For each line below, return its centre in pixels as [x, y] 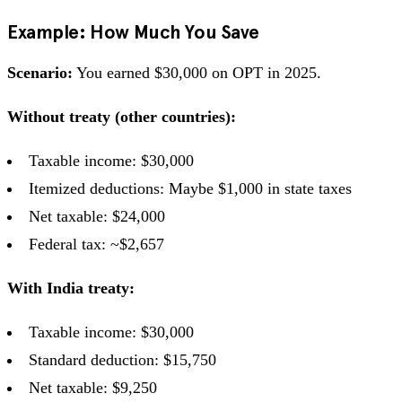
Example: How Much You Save [134, 32]
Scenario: [40, 72]
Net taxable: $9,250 [93, 387]
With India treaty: [71, 288]
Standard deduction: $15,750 [122, 359]
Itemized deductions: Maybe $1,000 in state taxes [190, 188]
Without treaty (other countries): [122, 116]
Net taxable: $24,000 [97, 216]
